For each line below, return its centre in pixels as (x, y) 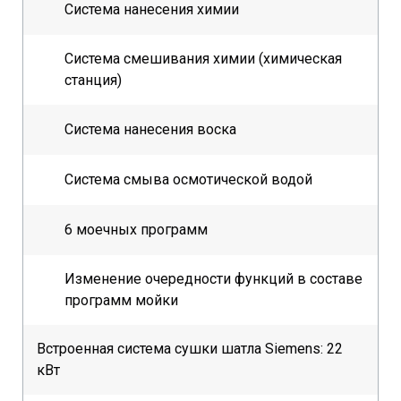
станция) (93, 81)
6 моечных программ (136, 230)
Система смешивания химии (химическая (203, 59)
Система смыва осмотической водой (188, 180)
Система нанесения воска (150, 130)
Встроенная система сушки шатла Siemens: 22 (190, 349)
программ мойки (121, 301)
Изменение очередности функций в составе (213, 279)
